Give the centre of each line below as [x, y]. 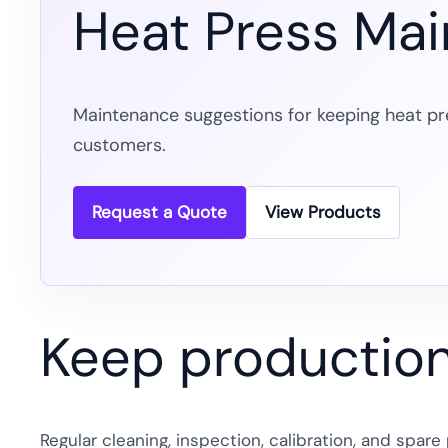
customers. [119, 145]
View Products [323, 212]
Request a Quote [159, 212]
